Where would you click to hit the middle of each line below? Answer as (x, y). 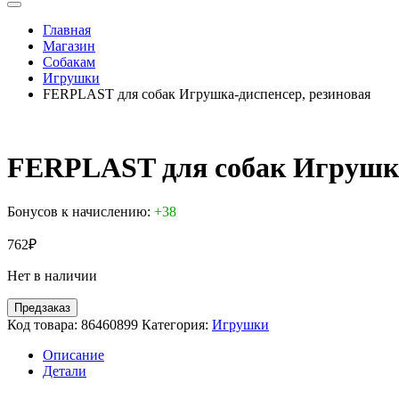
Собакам (69, 62)
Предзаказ (42, 307)
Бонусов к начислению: (81, 211)
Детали (65, 370)
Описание (73, 354)
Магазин (69, 46)
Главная (67, 30)
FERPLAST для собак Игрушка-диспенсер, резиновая (207, 94)
